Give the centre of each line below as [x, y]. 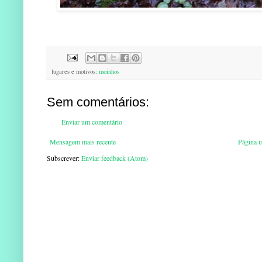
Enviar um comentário [92, 122]
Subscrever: [64, 158]
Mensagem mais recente [83, 142]
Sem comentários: [98, 102]
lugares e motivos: [75, 72]
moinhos [109, 72]
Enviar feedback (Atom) [115, 158]
